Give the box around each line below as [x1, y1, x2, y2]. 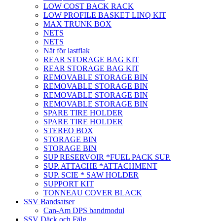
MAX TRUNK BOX [43, 20, 111, 29]
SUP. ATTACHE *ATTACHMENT [43, 162, 157, 171]
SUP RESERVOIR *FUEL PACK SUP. [43, 153, 171, 162]
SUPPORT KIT [43, 180, 94, 188]
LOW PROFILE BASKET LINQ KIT [43, 11, 166, 20]
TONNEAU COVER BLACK [43, 188, 142, 197]
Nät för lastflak [43, 46, 90, 55]
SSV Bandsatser [24, 197, 74, 206]
